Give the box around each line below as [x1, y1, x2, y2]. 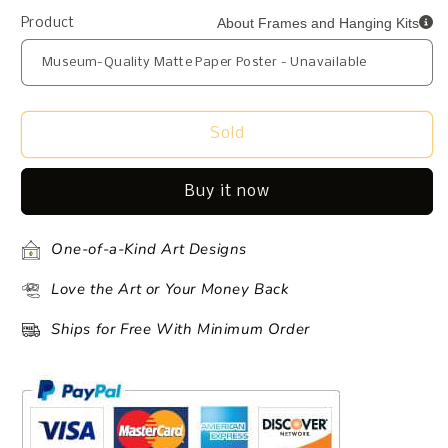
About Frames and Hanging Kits [217, 15, 419, 32]
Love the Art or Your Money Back [51, 279, 290, 300]
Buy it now [184, 182, 270, 200]
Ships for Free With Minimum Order [51, 319, 310, 340]
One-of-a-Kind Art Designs [51, 239, 247, 260]
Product [21, 15, 75, 31]
